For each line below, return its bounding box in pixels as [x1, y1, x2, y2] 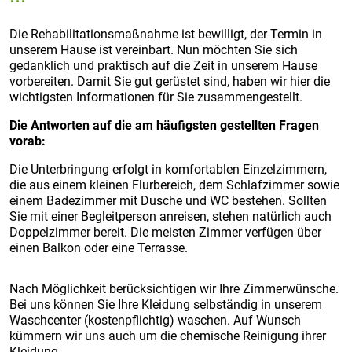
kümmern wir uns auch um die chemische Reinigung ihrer [9, 328, 326, 343]
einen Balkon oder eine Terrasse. [9, 240, 188, 255]
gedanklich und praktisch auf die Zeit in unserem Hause [9, 58, 317, 73]
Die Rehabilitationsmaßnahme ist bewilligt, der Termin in [9, 27, 322, 42]
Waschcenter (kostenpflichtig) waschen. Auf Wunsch [9, 313, 301, 328]
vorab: [9, 134, 46, 148]
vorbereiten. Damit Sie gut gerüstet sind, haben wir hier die [9, 74, 330, 89]
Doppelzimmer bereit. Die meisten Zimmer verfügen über [9, 225, 321, 240]
